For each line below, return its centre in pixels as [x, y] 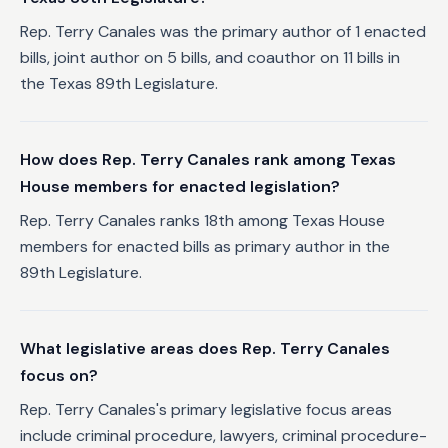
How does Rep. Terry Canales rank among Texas [208, 159]
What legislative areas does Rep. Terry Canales [205, 348]
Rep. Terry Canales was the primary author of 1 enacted [223, 31]
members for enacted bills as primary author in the [205, 246]
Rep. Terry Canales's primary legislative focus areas [206, 409]
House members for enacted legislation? [180, 186]
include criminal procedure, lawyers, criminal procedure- [223, 435]
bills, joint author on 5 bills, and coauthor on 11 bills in [210, 57]
